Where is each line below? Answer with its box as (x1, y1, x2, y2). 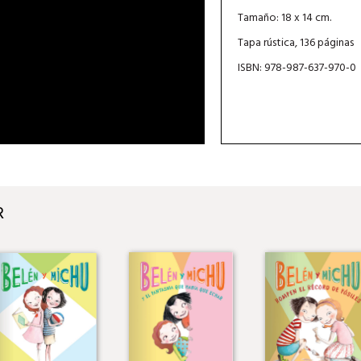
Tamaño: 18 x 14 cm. (237, 8, 331, 27)
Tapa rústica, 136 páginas (237, 33, 354, 52)
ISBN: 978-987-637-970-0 (237, 58, 356, 77)
